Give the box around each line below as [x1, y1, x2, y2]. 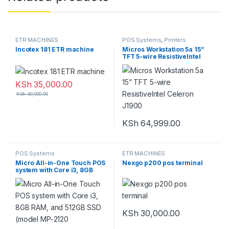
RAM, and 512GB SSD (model [15, 173, 105, 181]
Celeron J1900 [122, 59, 170, 67]
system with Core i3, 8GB [15, 166, 93, 174]
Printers [164, 36, 187, 44]
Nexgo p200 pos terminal [122, 158, 203, 167]
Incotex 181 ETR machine [15, 45, 94, 53]
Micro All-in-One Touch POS [15, 158, 106, 167]
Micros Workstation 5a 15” [122, 45, 204, 53]
